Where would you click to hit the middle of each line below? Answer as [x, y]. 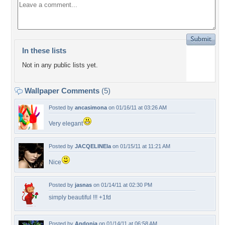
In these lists [44, 50]
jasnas [83, 185]
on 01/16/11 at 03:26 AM [137, 107]
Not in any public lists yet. [60, 65]
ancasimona [91, 107]
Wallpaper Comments [62, 91]
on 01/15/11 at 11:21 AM [141, 146]
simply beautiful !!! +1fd [80, 197]
